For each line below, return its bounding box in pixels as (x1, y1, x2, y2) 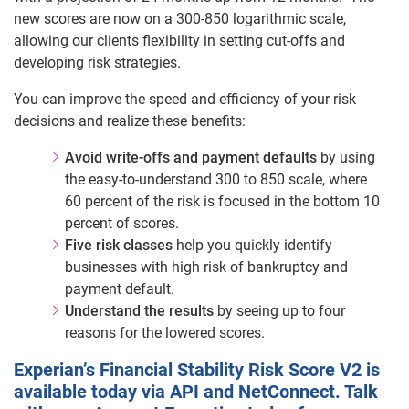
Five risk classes (65, 236, 173, 254)
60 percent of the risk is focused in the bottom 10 (65, 193, 380, 210)
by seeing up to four (214, 302, 345, 320)
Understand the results (65, 302, 214, 320)
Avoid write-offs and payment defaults (65, 149, 317, 166)
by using (317, 149, 375, 166)
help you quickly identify (173, 236, 332, 254)
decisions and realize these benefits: (14, 112, 246, 130)
